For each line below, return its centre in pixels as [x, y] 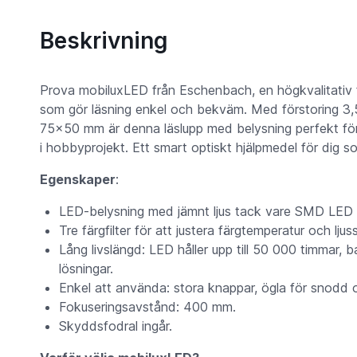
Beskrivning [104, 41]
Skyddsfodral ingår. [115, 326]
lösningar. [86, 269]
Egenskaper [77, 180]
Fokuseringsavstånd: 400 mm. [147, 307]
